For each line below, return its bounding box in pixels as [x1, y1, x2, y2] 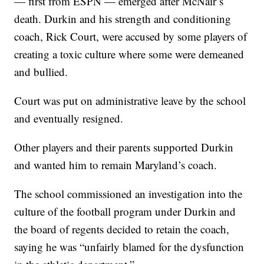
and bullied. [14, 64, 68, 80]
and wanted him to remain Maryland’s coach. [14, 157, 217, 173]
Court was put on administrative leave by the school [14, 93, 246, 108]
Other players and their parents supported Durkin [14, 140, 234, 155]
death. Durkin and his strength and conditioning [14, 11, 232, 27]
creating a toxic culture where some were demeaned [14, 47, 245, 62]
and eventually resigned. [14, 111, 124, 126]
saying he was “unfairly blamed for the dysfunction [14, 239, 245, 255]
